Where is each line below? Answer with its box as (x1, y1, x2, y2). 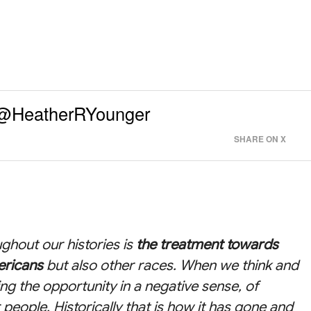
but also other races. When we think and (43, 255, 299, 274)
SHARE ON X (234, 133, 286, 145)
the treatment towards (136, 235, 278, 253)
